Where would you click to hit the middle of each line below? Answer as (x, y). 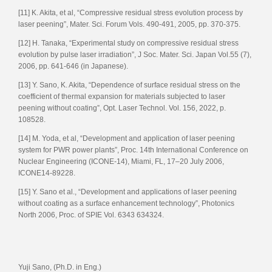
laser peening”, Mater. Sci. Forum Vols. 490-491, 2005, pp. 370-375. (129, 24)
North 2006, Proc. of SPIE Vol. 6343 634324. (91, 215)
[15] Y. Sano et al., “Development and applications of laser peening (127, 192)
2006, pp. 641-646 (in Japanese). (73, 66)
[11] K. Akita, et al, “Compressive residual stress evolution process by (131, 12)
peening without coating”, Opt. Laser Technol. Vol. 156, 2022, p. (122, 108)
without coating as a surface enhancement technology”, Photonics (126, 203)
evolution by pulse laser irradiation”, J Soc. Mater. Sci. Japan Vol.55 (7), (135, 54)
